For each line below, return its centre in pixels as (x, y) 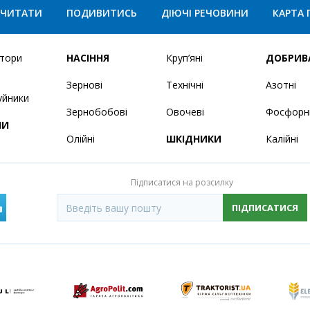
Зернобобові (97, 112)
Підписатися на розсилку (182, 183)
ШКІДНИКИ (194, 139)
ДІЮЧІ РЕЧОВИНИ (204, 13)
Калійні (282, 139)
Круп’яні (185, 58)
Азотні (281, 85)
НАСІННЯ (88, 58)
